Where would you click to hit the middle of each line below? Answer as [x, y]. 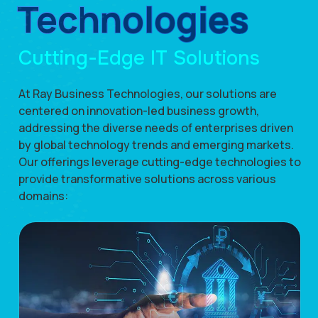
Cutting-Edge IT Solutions [139, 59]
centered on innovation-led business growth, [139, 111]
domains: [43, 196]
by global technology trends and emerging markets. [156, 145]
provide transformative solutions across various [147, 179]
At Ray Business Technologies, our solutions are [148, 94]
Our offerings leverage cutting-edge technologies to [160, 162]
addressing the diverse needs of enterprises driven [156, 128]
